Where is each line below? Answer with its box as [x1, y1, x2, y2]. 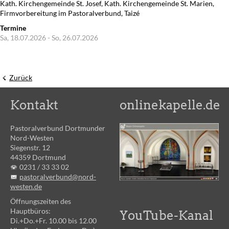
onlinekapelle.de [120, 98, 220, 112]
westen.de [10, 182, 42, 191]
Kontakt [10, 98, 58, 112]
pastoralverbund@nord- [19, 172, 96, 181]
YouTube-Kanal [120, 208, 213, 223]
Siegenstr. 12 [10, 143, 50, 152]
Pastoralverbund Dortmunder [10, 124, 105, 132]
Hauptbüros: [10, 207, 51, 215]
